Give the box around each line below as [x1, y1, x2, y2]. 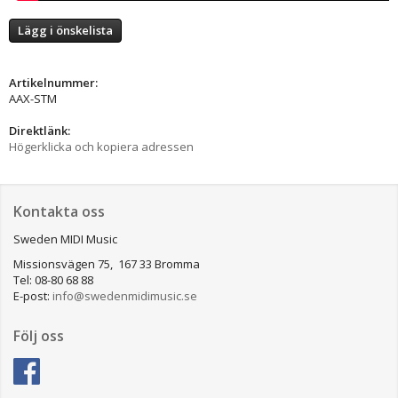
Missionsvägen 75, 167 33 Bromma [13, 255, 200, 272]
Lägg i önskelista [18, 21, 113, 38]
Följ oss [13, 325, 64, 346]
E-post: [13, 287, 52, 304]
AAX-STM [9, 90, 57, 107]
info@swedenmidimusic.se [52, 287, 197, 304]
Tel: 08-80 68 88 [13, 271, 93, 288]
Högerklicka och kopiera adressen [9, 138, 194, 155]
